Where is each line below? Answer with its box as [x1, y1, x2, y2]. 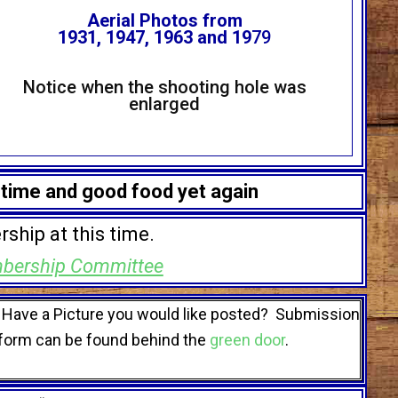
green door [206, 330, 286, 350]
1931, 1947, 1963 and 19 [58, 27, 252, 49]
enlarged [129, 93, 201, 115]
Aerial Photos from [86, 10, 243, 32]
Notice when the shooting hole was [22, 76, 306, 99]
